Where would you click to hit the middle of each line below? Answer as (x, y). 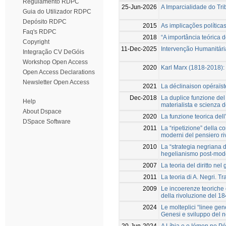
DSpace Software (47, 122)
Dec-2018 (143, 98)
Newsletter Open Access (56, 82)
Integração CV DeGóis (53, 52)
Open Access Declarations (59, 72)
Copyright (36, 42)
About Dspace (42, 111)
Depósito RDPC (45, 22)
